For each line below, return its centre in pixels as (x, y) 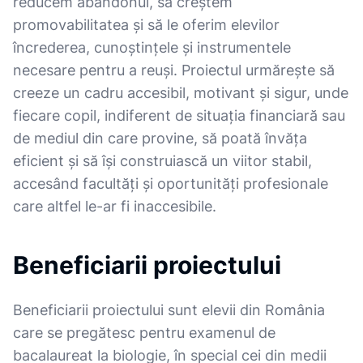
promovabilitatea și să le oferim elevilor (146, 25)
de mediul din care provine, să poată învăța (160, 138)
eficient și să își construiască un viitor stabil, (162, 161)
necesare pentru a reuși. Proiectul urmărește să (174, 70)
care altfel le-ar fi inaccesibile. (115, 206)
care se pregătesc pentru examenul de (144, 333)
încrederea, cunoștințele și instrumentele (152, 47)
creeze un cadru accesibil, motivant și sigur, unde (181, 93)
